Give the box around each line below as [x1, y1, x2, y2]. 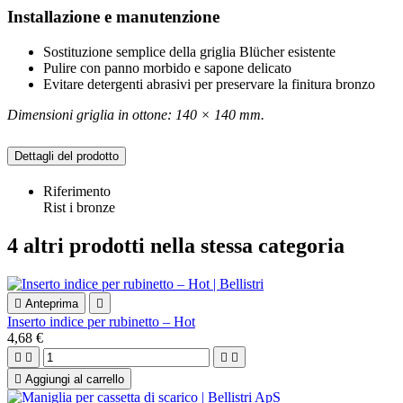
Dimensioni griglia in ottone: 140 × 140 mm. [7, 106, 264, 122]
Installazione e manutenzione [7, 7, 219, 27]
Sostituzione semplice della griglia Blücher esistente [43, 43, 336, 59]
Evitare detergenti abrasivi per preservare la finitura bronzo [43, 76, 375, 92]
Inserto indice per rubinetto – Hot [7, 313, 195, 329]
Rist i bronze [43, 199, 115, 215]
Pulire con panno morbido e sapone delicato [43, 59, 291, 76]
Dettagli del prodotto [14, 148, 119, 163]
